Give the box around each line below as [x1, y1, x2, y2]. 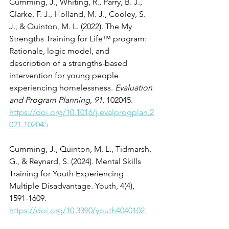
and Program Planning [9, 95, 90, 105]
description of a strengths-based [9, 58, 129, 68]
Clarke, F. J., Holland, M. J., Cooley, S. [9, 9, 148, 19]
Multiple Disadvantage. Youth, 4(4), [9, 181, 136, 191]
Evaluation [115, 83, 154, 93]
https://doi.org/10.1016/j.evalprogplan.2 [9, 107, 154, 118]
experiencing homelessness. [9, 83, 115, 93]
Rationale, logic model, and [9, 46, 111, 56]
